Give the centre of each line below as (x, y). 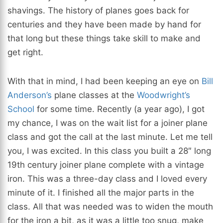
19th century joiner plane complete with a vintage (106, 165)
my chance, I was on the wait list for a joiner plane (108, 123)
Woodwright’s (164, 95)
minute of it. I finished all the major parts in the (101, 193)
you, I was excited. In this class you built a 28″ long (109, 151)
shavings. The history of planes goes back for (98, 11)
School (21, 109)
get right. (25, 53)
